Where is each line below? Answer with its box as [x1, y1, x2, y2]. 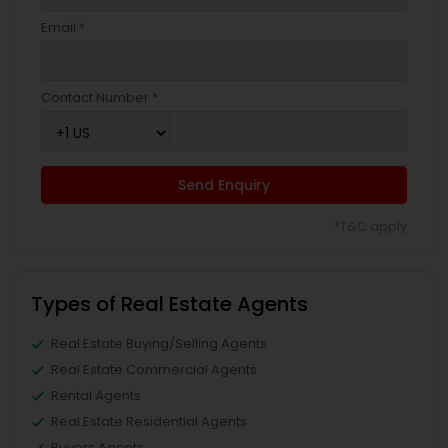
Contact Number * [41, 88, 158, 107]
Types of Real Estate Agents [31, 290, 308, 318]
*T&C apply [334, 217, 407, 236]
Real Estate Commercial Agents [51, 360, 257, 379]
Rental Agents [51, 386, 141, 405]
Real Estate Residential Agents [51, 412, 247, 431]
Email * [41, 18, 85, 37]
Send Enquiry [178, 175, 270, 195]
